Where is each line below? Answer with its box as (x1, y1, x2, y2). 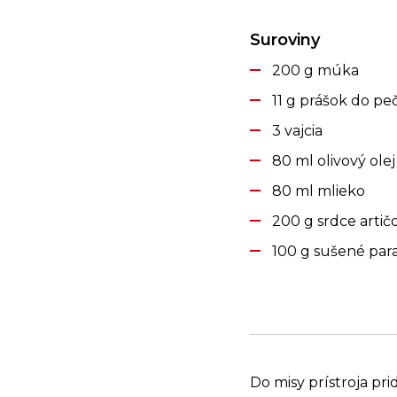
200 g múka (272, 62, 359, 79)
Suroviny (250, 30, 320, 50)
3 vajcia (272, 122, 323, 139)
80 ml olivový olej (272, 152, 395, 169)
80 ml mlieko (272, 183, 365, 199)
